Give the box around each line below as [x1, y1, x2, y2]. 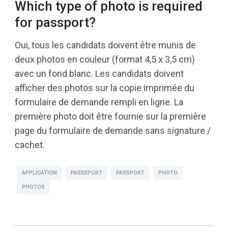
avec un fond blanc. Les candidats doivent [15, 68, 184, 79]
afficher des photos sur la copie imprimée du [15, 82, 194, 93]
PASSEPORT [71, 169, 102, 176]
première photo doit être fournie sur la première [15, 110, 206, 122]
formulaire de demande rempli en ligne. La [15, 96, 183, 107]
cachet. [15, 139, 45, 150]
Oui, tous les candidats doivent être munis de [15, 39, 196, 50]
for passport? [15, 14, 96, 30]
